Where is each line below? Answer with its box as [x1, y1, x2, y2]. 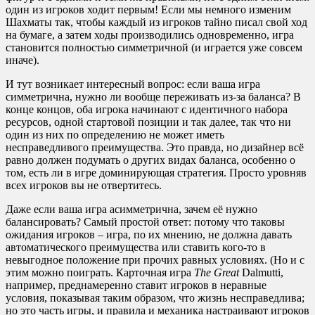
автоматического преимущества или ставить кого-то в [6, 241, 266, 254]
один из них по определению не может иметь [6, 129, 224, 141]
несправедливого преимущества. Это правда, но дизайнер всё [6, 141, 304, 154]
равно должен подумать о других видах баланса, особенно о [6, 154, 295, 167]
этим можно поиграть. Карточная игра [6, 266, 194, 279]
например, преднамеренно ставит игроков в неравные [6, 279, 266, 292]
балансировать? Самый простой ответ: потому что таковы [6, 216, 285, 229]
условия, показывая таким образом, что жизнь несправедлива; [6, 292, 304, 304]
